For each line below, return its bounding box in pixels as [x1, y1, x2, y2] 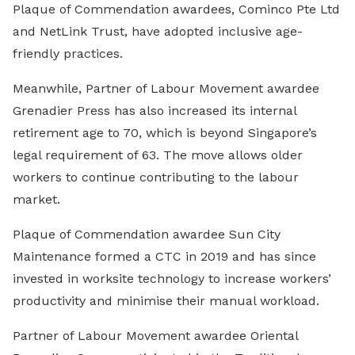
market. [13, 191, 60, 207]
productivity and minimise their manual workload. [13, 292, 319, 308]
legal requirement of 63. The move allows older [13, 147, 303, 162]
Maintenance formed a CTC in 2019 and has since [13, 248, 316, 264]
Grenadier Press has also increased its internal [13, 102, 296, 118]
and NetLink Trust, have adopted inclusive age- [13, 23, 303, 39]
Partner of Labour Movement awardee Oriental [13, 327, 298, 343]
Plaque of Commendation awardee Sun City [13, 226, 281, 242]
